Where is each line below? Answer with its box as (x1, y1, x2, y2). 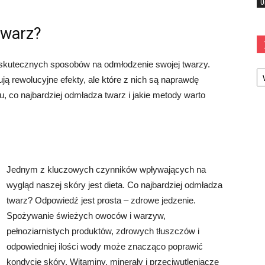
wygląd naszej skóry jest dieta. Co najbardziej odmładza (7, 180, 222, 190)
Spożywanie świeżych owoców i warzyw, (7, 211, 166, 221)
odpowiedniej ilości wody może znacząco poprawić (7, 241, 203, 251)
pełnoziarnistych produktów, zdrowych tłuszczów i (7, 226, 199, 236)
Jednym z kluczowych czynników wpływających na (7, 164, 206, 174)
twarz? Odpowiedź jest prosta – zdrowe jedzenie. (7, 195, 196, 205)
